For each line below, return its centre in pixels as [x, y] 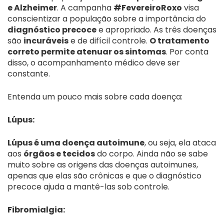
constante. [29, 73]
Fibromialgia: [36, 209]
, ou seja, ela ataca [180, 142]
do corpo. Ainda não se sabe [151, 153]
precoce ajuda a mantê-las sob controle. [88, 186]
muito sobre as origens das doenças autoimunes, [103, 164]
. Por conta [187, 51]
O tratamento [179, 40]
